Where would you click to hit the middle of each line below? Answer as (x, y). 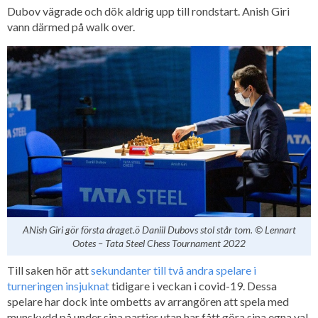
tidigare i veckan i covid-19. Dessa (193, 285)
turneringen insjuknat (58, 285)
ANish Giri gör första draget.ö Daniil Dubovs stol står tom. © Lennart (159, 229)
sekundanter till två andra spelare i (174, 270)
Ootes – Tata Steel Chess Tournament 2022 (159, 243)
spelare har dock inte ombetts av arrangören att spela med (148, 301)
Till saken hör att (49, 270)
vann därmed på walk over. (71, 26)
